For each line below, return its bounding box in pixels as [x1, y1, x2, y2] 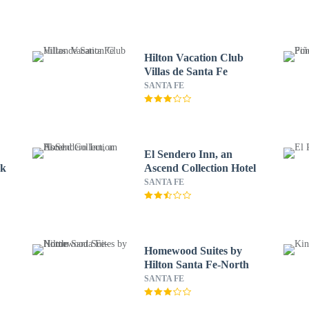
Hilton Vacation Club [143, 52, 243, 63]
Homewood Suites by [143, 245, 242, 257]
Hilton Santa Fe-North [143, 259, 249, 270]
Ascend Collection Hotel [143, 162, 256, 174]
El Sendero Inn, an [143, 148, 232, 160]
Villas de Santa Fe [143, 66, 228, 77]
